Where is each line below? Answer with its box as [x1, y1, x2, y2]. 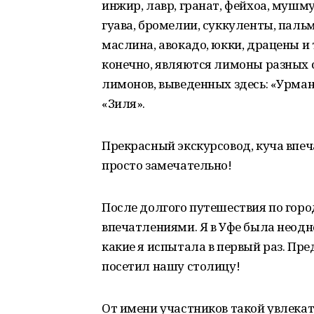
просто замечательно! [102, 157, 232, 173]
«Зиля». [102, 95, 146, 111]
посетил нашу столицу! [102, 258, 240, 274]
